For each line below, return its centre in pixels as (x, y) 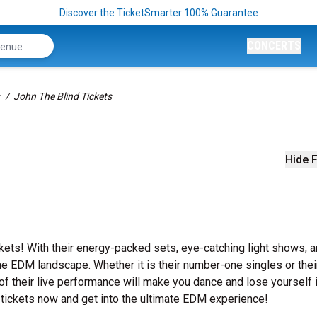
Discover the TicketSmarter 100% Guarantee (158, 13)
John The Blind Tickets (63, 96)
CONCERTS (274, 46)
